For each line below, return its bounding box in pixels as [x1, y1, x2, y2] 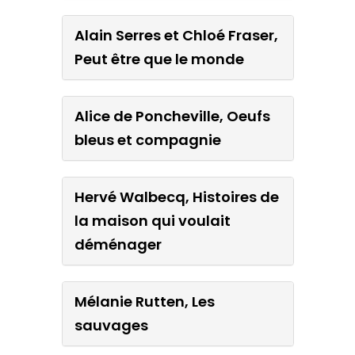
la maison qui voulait [74, 210, 231, 231]
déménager [74, 234, 162, 254]
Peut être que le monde [74, 48, 244, 69]
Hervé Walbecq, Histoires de [74, 186, 279, 207]
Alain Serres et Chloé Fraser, [74, 25, 278, 45]
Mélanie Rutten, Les [74, 291, 215, 311]
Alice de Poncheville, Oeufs [74, 105, 270, 126]
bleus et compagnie [74, 129, 221, 150]
